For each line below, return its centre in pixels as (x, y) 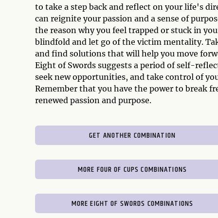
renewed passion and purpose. (93, 100)
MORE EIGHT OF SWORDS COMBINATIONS (132, 204)
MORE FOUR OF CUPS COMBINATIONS (132, 170)
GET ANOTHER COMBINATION (132, 136)
